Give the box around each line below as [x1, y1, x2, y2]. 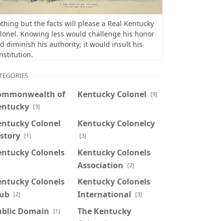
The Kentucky [77, 205, 131, 217]
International [77, 188, 131, 200]
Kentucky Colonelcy [77, 117, 155, 129]
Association [77, 159, 123, 171]
